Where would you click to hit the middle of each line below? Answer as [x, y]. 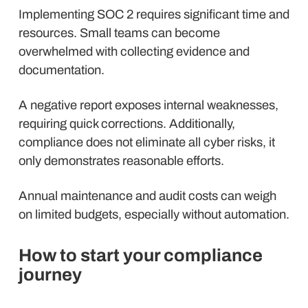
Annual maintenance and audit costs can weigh [147, 196]
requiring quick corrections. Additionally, [127, 124]
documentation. [62, 70]
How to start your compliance [141, 255]
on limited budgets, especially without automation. [154, 214]
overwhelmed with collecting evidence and [134, 52]
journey [50, 275]
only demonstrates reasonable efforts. [121, 161]
